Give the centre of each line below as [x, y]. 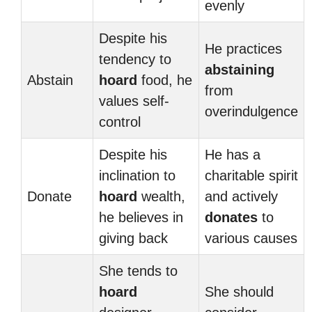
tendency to [135, 59]
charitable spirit [251, 175]
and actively [241, 196]
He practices [243, 49]
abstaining [240, 70]
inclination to [137, 175]
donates [231, 217]
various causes [251, 238]
